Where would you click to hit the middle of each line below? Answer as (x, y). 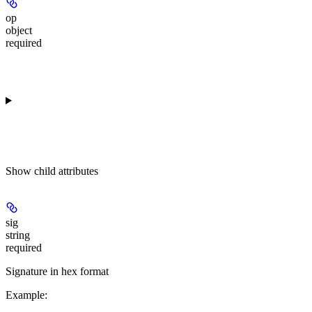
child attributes (66, 171)
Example (25, 295)
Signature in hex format (57, 272)
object (19, 31)
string (18, 235)
